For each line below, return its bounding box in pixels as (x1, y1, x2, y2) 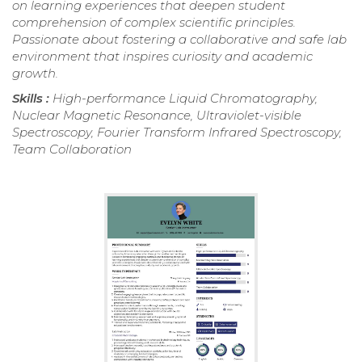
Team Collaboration (12, 141, 132, 157)
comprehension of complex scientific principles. (12, 14, 296, 30)
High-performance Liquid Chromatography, (53, 90, 318, 106)
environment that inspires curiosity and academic (12, 48, 313, 64)
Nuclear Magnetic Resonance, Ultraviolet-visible (12, 107, 301, 123)
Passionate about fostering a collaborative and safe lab (12, 31, 347, 47)
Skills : (12, 90, 53, 106)
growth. (12, 65, 58, 81)
